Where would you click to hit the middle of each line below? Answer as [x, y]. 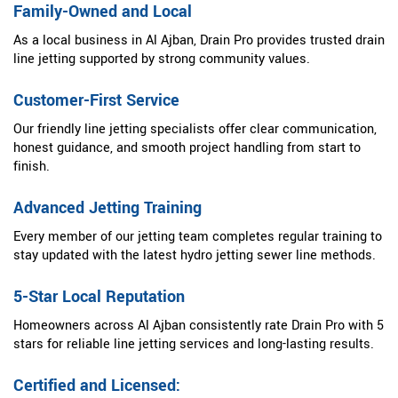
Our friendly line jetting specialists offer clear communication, [195, 130]
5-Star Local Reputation [99, 297]
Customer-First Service [96, 101]
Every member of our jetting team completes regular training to [198, 237]
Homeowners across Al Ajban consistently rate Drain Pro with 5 [199, 326]
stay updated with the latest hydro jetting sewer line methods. [195, 256]
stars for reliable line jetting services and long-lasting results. [194, 345]
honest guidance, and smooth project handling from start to [187, 148]
